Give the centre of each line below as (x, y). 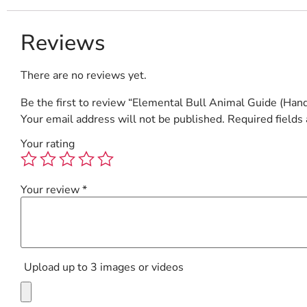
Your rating (48, 144)
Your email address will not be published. (123, 120)
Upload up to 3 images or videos (104, 268)
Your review (51, 189)
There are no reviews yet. (84, 76)
